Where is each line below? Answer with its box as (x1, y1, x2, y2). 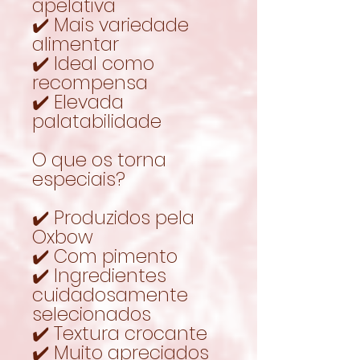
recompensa (32, 69, 148, 96)
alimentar (32, 31, 119, 57)
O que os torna (32, 146, 166, 173)
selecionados (32, 301, 151, 327)
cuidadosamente (32, 281, 188, 308)
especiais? (32, 166, 125, 192)
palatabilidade (32, 108, 162, 134)
